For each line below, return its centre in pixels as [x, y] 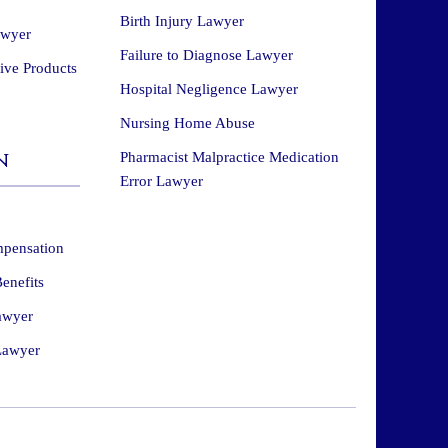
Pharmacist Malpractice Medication [229, 157]
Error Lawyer [161, 181]
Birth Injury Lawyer [181, 21]
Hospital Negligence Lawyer [208, 89]
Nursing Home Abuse [187, 123]
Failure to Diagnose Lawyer [206, 55]
